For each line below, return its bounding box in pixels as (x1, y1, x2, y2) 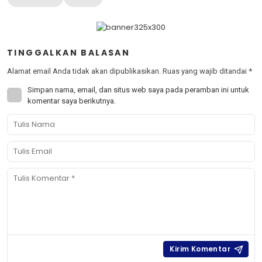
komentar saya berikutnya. (27, 96, 116, 105)
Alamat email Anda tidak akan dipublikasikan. (7, 67, 161, 75)
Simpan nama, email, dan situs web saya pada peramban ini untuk (27, 85, 249, 94)
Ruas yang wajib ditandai (163, 67, 249, 75)
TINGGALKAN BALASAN (7, 47, 130, 58)
